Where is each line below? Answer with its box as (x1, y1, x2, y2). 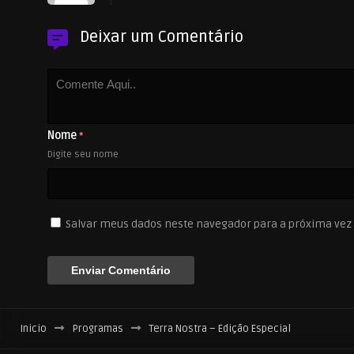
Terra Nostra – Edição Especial (149, 322, 291, 336)
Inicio (20, 322, 47, 336)
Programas (72, 322, 123, 336)
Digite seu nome (47, 149, 119, 161)
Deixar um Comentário (80, 28, 243, 47)
